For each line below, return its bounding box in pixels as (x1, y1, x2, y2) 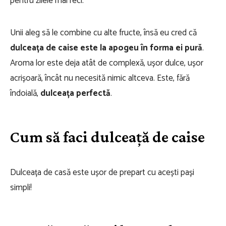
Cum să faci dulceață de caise (10, 128, 205, 146)
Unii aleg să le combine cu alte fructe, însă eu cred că (10, 26, 197, 40)
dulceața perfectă (40, 86, 110, 100)
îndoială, (10, 86, 40, 100)
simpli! (10, 181, 32, 195)
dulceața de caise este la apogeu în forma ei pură (10, 41, 202, 55)
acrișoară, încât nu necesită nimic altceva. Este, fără (10, 71, 190, 85)
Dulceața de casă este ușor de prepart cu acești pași (10, 165, 194, 180)
